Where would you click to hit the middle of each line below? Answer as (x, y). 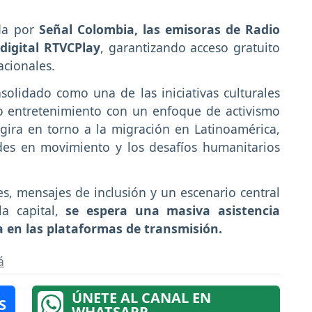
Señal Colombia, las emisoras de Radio (159, 30)
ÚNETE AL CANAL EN (141, 297)
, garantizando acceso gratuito (190, 48)
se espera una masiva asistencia (173, 210)
